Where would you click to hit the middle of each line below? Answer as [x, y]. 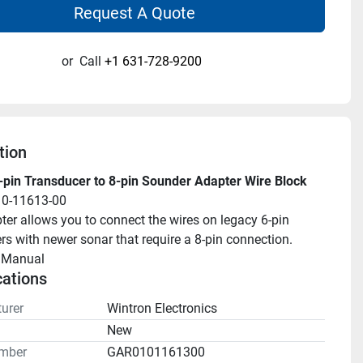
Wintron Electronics [162, 308]
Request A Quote [135, 13]
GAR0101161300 [156, 352]
